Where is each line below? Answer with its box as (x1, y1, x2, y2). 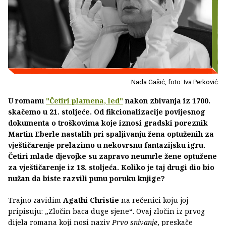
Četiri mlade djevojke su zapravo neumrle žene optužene (8, 151, 217, 161)
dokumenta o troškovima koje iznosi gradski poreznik (8, 118, 208, 128)
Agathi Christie (63, 195, 119, 205)
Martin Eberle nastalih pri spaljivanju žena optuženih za (8, 129, 214, 139)
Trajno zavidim (8, 195, 63, 205)
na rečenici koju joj (119, 195, 188, 205)
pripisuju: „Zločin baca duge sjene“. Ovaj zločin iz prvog (8, 206, 205, 216)
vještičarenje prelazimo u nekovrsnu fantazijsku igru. (8, 140, 205, 150)
